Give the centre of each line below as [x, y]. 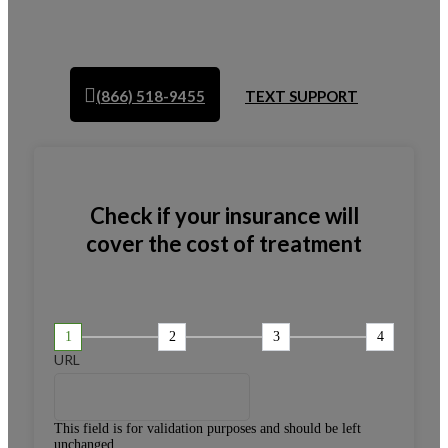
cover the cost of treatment [224, 243]
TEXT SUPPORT [301, 95]
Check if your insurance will [224, 215]
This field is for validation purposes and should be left [207, 429]
